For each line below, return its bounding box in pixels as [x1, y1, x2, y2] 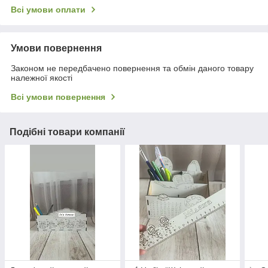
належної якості [11, 73, 72, 83]
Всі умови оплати [11, 5, 86, 15]
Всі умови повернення [11, 92, 105, 102]
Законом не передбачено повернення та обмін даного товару [11, 63, 254, 74]
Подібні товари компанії [10, 127, 125, 138]
